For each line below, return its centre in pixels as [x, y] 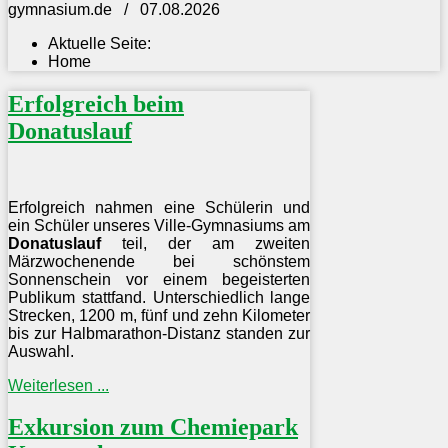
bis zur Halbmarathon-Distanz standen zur [159, 333]
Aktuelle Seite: [103, 43]
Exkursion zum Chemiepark [153, 427]
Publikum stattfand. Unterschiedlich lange [159, 297]
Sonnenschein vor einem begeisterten [159, 279]
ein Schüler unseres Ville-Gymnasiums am [159, 225]
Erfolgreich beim [96, 103]
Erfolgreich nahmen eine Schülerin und [159, 207]
